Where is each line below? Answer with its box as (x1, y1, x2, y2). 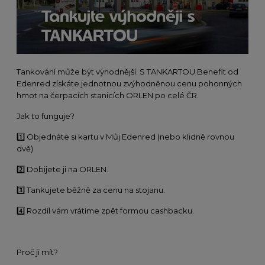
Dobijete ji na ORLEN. (25, 164, 108, 174)
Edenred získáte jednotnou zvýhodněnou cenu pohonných (17, 79, 242, 88)
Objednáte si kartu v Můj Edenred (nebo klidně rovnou (25, 132, 234, 141)
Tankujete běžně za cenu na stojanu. (25, 185, 165, 195)
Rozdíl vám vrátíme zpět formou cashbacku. (25, 206, 194, 215)
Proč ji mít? (17, 247, 58, 257)
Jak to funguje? (17, 111, 75, 121)
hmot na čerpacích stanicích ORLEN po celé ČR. (17, 91, 199, 100)
